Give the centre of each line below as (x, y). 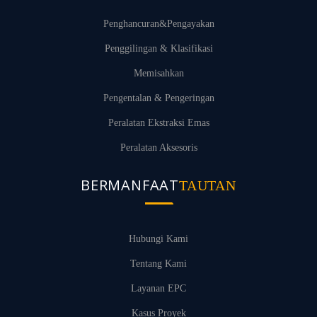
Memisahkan (158, 73)
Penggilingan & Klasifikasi (158, 48)
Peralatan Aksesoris (158, 148)
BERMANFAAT (130, 185)
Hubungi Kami (158, 239)
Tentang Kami (158, 264)
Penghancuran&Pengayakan (158, 24)
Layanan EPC (158, 288)
